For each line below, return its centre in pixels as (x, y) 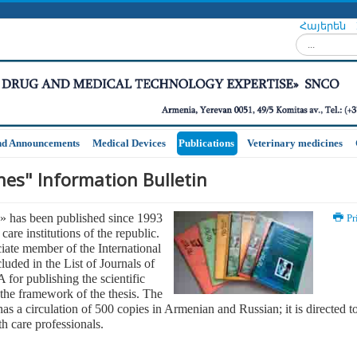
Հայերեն (324, 26)
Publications (206, 143)
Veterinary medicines (295, 143)
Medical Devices (129, 143)
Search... (314, 40)
